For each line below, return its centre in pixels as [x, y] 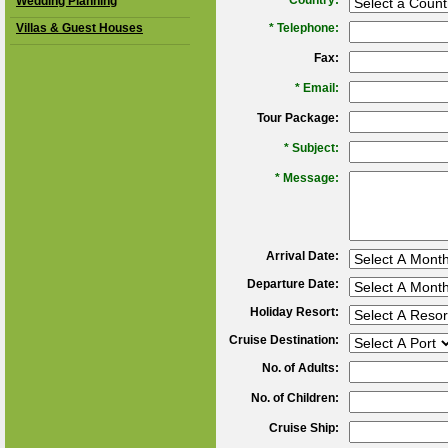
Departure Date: [292, 284]
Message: [310, 178]
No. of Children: [294, 398]
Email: [320, 88]
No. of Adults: [300, 368]
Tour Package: [297, 118]
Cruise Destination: [283, 340]
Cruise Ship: [303, 428]
